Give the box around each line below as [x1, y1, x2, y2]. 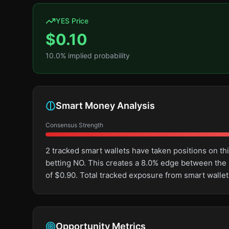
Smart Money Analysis [56, 100, 155, 111]
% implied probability [60, 51, 130, 60]
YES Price [56, 16, 88, 25]
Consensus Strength [45, 121, 103, 129]
